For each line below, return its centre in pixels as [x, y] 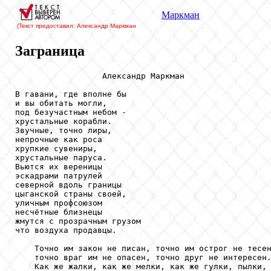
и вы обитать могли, [61, 103]
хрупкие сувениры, [56, 148]
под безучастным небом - [71, 112]
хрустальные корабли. [64, 121]
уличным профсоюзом [59, 203]
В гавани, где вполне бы [71, 94]
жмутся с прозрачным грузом [78, 221]
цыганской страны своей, [71, 194]
